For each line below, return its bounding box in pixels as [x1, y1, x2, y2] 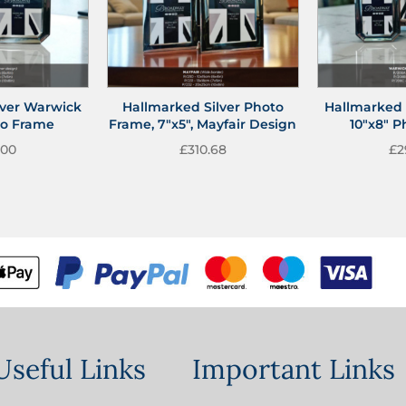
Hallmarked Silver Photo [121, 99, 284, 116]
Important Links [192, 351, 395, 386]
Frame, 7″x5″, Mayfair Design [109, 116, 297, 133]
